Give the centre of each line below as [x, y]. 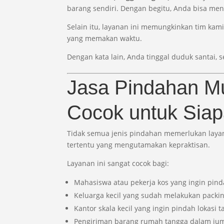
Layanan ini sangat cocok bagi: [118, 163]
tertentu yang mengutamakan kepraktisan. [139, 144]
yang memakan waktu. [105, 38]
